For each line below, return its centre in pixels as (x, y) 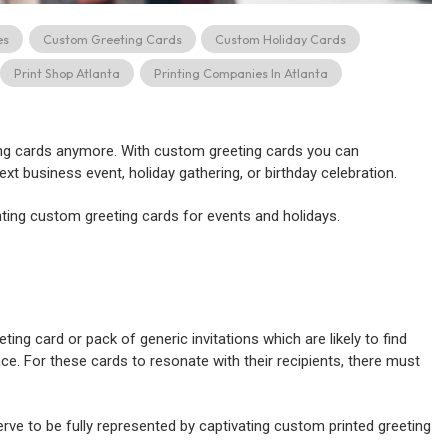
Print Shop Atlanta (67, 72)
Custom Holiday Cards (281, 39)
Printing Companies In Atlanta (240, 72)
